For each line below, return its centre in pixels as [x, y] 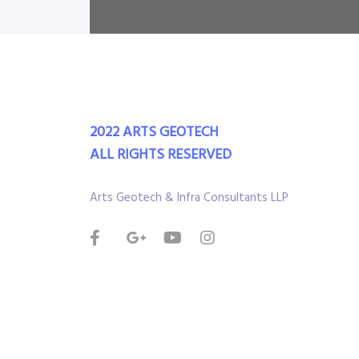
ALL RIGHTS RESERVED [161, 155]
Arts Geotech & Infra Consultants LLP [189, 198]
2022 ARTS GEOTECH [154, 133]
